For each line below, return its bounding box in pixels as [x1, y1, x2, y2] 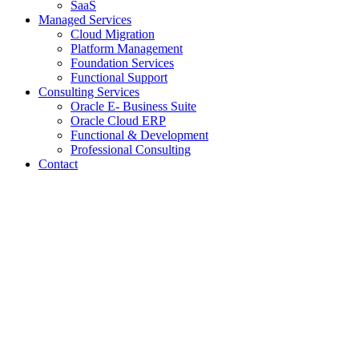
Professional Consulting [71, 142, 191, 156]
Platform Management [71, 41, 183, 55]
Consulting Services [38, 84, 139, 99]
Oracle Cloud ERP [71, 113, 166, 127]
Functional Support [71, 70, 167, 84]
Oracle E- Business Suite [71, 99, 196, 113]
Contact [38, 156, 78, 171]
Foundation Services [71, 55, 174, 70]
